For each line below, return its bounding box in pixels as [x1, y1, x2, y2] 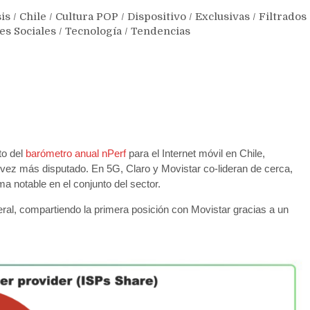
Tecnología [65, 24, 122, 37]
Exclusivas [195, 10, 250, 23]
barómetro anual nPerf [26, 147, 126, 159]
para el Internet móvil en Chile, [126, 147, 265, 159]
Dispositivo [127, 10, 186, 23]
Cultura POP [55, 10, 118, 23]
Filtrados [259, 10, 307, 23]
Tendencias [131, 24, 190, 37]
